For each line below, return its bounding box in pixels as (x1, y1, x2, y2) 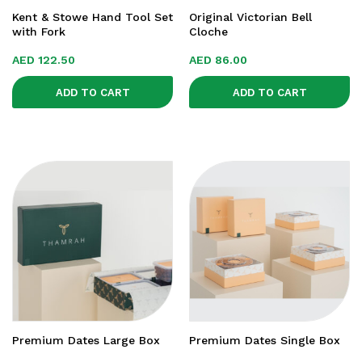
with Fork (12, 25, 65, 38)
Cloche (189, 25, 228, 38)
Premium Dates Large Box (12, 334, 160, 347)
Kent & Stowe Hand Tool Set (12, 11, 173, 23)
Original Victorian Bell (189, 11, 312, 23)
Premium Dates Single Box (189, 334, 340, 347)
